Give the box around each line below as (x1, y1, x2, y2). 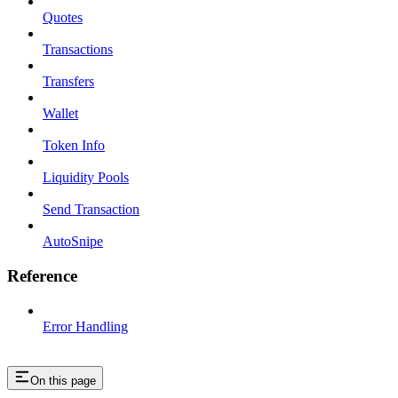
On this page (30, 374, 96, 388)
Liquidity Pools (43, 170, 129, 186)
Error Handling (43, 318, 128, 334)
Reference (7, 266, 77, 285)
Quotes (43, 10, 83, 26)
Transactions (43, 42, 113, 58)
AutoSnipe (43, 234, 103, 250)
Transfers (43, 74, 94, 90)
